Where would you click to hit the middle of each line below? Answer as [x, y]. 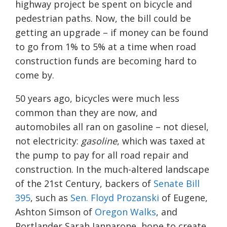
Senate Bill [177, 184]
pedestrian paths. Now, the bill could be [103, 18]
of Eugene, [183, 198]
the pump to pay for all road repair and [102, 155]
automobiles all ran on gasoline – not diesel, [112, 127]
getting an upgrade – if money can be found [112, 33]
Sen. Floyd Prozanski [115, 198]
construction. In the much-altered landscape [112, 169]
